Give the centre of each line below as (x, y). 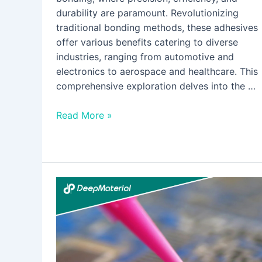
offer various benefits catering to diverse (147, 42)
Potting (72, 228)
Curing (70, 213)
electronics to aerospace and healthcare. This (157, 71)
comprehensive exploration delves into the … (156, 86)
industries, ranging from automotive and (145, 56)
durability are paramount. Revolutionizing (147, 13)
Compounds (82, 242)
